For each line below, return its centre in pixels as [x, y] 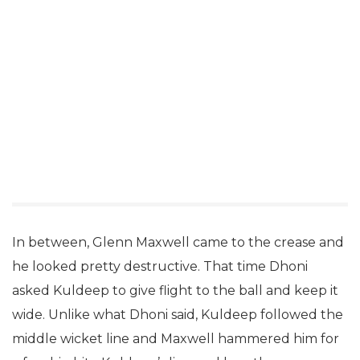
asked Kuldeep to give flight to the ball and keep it [175, 290]
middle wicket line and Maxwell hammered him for [176, 338]
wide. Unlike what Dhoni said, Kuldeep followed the [178, 314]
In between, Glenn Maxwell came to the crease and [178, 242]
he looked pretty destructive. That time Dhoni [160, 266]
